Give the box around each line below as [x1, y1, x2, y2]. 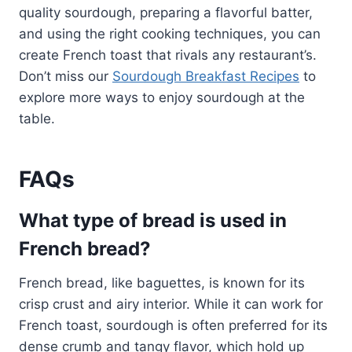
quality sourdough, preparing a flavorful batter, [19, 5, 313, 21]
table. [19, 111, 55, 127]
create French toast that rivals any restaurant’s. [19, 47, 317, 64]
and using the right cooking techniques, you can [19, 26, 321, 42]
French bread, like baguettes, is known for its [19, 275, 305, 291]
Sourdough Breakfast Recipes [112, 68, 299, 85]
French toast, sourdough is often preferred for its [19, 317, 328, 334]
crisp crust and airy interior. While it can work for [19, 296, 323, 313]
